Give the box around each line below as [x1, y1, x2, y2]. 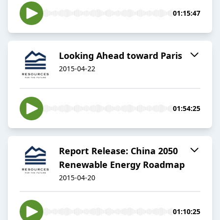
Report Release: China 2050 [59, 145, 178, 157]
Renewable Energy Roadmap [59, 159, 185, 171]
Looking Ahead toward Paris [59, 50, 182, 62]
